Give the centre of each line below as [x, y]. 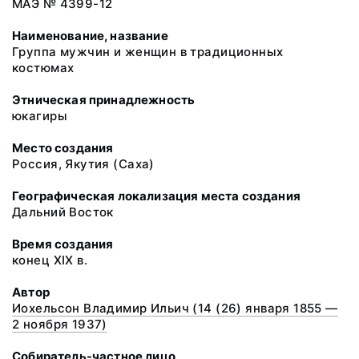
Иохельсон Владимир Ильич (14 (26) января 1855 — [175, 308]
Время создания [63, 244]
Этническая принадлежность [104, 100]
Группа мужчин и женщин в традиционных [148, 52]
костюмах [43, 68]
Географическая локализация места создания [156, 196]
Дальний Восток [63, 212]
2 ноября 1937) [60, 324]
